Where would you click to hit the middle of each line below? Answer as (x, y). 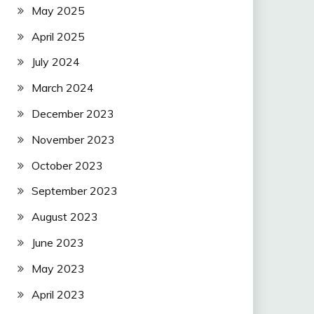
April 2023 (58, 294)
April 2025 (58, 36)
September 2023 (74, 191)
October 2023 (67, 165)
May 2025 (58, 10)
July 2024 (55, 62)
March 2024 (62, 88)
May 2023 (58, 268)
